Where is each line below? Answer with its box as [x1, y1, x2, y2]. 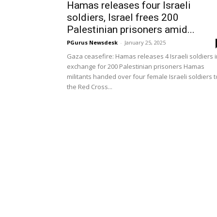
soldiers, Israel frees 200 [67, 12, 179, 23]
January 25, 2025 [124, 39, 166, 46]
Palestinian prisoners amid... [67, 24, 195, 35]
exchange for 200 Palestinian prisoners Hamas [67, 62, 204, 71]
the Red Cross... [67, 82, 112, 91]
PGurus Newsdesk [67, 39, 118, 46]
